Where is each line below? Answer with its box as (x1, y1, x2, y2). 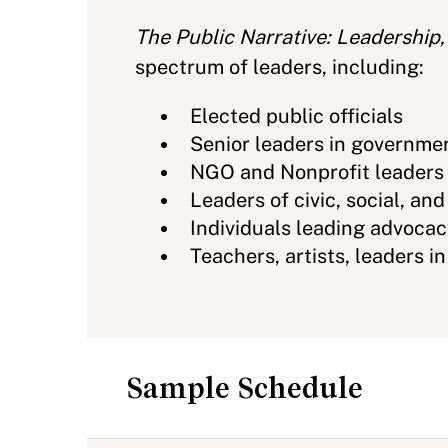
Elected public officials (190, 104, 403, 129)
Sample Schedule (127, 371, 363, 406)
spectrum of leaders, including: (135, 55, 424, 80)
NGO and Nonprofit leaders (190, 160, 444, 185)
